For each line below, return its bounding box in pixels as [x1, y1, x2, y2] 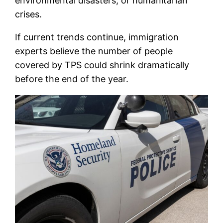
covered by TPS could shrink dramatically [15, 59, 190, 70]
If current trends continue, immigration [15, 31, 179, 42]
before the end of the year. [15, 73, 129, 84]
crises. [15, 8, 42, 19]
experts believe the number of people [15, 45, 173, 56]
